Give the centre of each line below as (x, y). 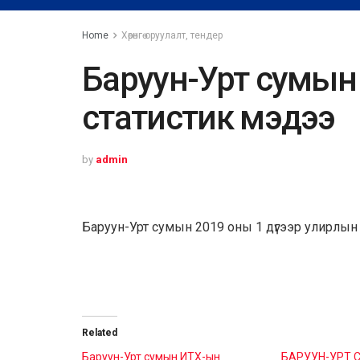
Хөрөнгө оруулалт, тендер (172, 35)
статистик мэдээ (209, 118)
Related (100, 332)
